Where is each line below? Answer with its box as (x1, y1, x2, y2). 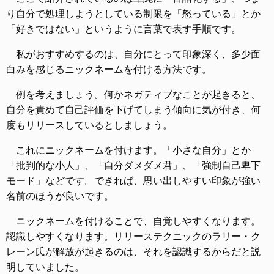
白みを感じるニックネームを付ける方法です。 (6, 64, 212, 75)
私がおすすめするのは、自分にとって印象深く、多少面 (16, 48, 261, 60)
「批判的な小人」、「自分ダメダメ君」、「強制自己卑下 (6, 160, 261, 171)
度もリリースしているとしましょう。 (6, 119, 172, 131)
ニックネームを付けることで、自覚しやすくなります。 (16, 215, 261, 227)
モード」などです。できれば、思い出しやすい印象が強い (6, 175, 261, 187)
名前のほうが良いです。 (6, 190, 114, 202)
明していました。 (6, 261, 84, 273)
